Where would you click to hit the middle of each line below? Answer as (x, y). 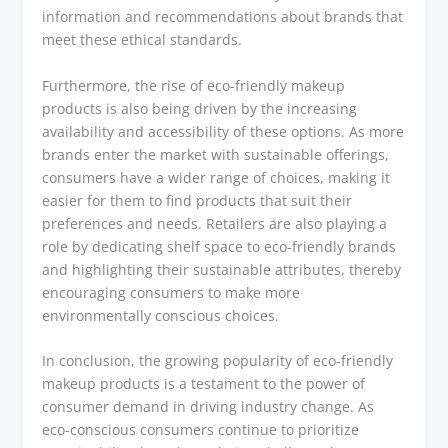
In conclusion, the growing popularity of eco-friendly (218, 361)
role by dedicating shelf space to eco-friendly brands (219, 246)
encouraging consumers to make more (171, 292)
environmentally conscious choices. (161, 315)
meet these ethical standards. (142, 40)
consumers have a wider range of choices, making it (216, 177)
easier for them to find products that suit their (197, 200)
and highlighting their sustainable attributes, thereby (222, 269)
